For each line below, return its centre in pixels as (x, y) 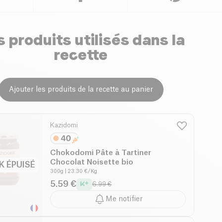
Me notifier (124, 199)
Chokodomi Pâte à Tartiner (101, 153)
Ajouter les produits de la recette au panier (81, 89)
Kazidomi (64, 125)
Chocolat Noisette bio (92, 162)
